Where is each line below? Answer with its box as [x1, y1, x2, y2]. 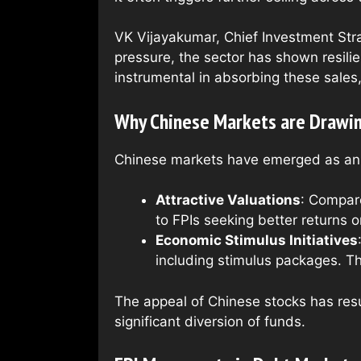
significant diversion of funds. [114, 313, 305, 330]
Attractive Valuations [156, 192, 301, 209]
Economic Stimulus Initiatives [156, 232, 358, 249]
